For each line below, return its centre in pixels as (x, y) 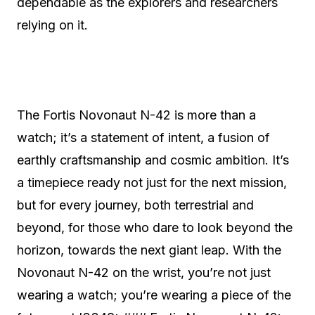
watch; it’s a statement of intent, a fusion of (143, 137)
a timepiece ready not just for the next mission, (152, 182)
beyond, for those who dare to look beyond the (155, 227)
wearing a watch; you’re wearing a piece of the (154, 295)
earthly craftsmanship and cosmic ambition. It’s (153, 160)
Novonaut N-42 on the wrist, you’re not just (144, 272)
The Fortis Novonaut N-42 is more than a (136, 115)
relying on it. (56, 25)
